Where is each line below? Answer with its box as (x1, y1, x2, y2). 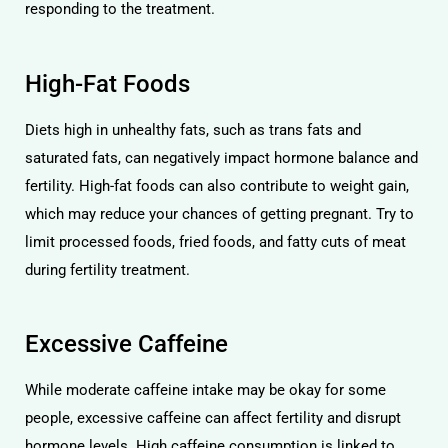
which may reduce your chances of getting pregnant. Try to (25, 204, 414, 223)
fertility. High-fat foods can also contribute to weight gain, (25, 176, 409, 195)
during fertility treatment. (25, 260, 190, 279)
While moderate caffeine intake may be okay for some (25, 381, 386, 399)
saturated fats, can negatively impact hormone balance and (25, 148, 418, 167)
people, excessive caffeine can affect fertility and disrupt (25, 409, 401, 427)
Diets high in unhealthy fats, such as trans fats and (25, 120, 361, 139)
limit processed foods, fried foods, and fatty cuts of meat (25, 232, 406, 251)
